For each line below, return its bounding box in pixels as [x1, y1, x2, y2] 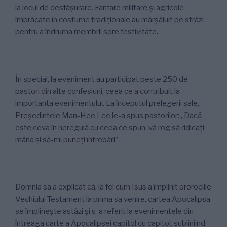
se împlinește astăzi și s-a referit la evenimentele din [15, 206, 194, 216]
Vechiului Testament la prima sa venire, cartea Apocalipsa [15, 194, 210, 204]
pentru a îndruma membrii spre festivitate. [15, 27, 158, 36]
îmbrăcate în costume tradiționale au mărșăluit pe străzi [15, 15, 204, 24]
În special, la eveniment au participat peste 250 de [15, 74, 188, 84]
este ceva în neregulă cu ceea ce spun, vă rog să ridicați [15, 123, 204, 132]
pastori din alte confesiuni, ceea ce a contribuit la [15, 86, 180, 96]
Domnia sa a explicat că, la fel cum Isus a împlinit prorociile [15, 182, 211, 192]
